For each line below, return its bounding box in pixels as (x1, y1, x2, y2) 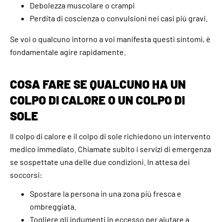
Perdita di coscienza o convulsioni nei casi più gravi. (30, 13, 208, 23)
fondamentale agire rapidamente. (10, 47, 126, 56)
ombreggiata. (30, 201, 76, 211)
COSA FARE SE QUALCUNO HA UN (10, 76, 186, 91)
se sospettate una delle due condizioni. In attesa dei (10, 157, 190, 166)
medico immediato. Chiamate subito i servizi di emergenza (10, 144, 211, 154)
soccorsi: (10, 169, 42, 179)
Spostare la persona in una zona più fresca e (30, 188, 181, 198)
